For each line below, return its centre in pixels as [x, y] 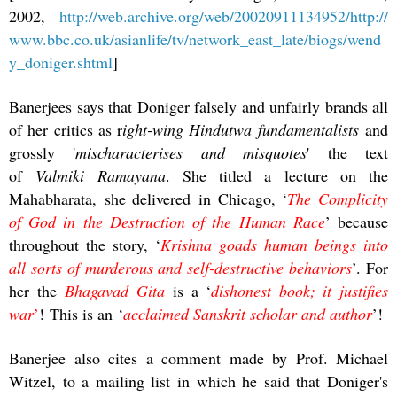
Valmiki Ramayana [101, 175]
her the [37, 290]
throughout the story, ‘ [85, 244]
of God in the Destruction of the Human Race [167, 221]
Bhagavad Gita [115, 290]
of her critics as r [66, 129]
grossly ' [43, 152]
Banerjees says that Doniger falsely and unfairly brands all [198, 106]
